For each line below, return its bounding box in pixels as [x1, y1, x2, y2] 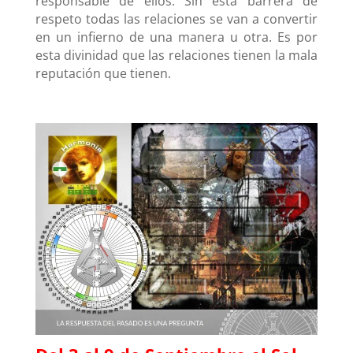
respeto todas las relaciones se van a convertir [35, 9, 318, 28]
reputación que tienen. [35, 64, 171, 82]
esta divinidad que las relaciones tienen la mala [35, 46, 318, 64]
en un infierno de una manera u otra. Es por [35, 28, 318, 46]
